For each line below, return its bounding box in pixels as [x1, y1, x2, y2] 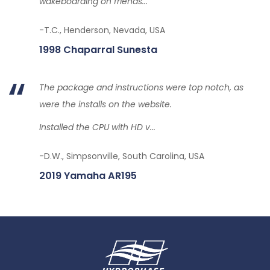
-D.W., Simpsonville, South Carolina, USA [39, 149, 204, 162]
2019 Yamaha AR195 [39, 168, 137, 183]
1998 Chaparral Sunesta [39, 42, 157, 57]
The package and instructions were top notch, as [39, 81, 243, 93]
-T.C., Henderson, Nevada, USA [39, 24, 165, 36]
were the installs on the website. [39, 98, 172, 110]
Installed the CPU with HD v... [39, 121, 155, 133]
